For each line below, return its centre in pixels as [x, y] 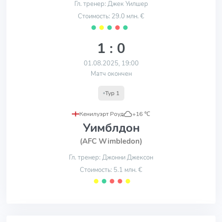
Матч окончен [111, 74]
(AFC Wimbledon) [111, 141]
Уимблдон [111, 128]
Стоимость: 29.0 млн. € [111, 16]
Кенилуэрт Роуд [102, 114]
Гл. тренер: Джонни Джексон [111, 158]
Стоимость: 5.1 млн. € [111, 170]
